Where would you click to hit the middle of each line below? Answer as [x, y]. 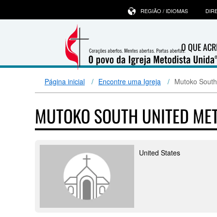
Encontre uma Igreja [130, 81]
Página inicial [65, 81]
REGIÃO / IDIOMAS [164, 11]
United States [160, 153]
